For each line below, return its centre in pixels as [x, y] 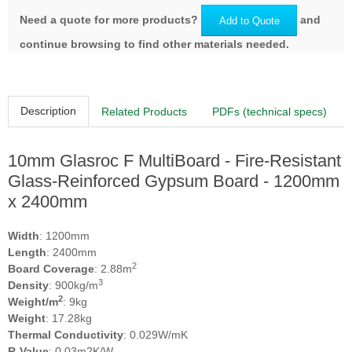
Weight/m [33, 302]
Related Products [144, 111]
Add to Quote [249, 20]
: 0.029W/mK [156, 335]
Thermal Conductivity [66, 335]
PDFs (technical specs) [269, 111]
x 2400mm [48, 202]
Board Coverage [51, 269]
